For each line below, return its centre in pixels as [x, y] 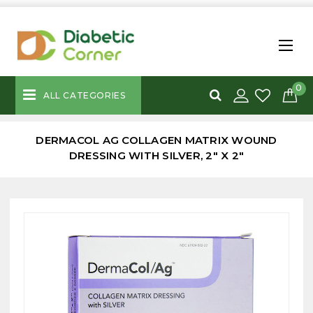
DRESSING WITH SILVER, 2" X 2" [156, 155]
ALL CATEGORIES [85, 95]
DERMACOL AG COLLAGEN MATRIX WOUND [156, 140]
